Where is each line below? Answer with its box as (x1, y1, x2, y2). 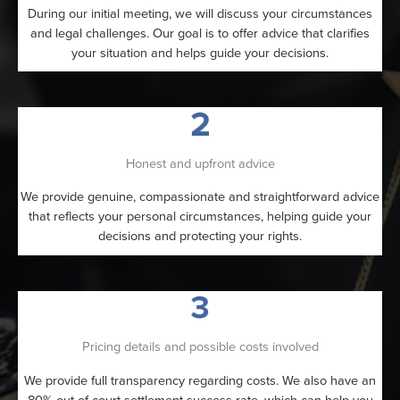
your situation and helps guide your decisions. (71, 42, 329, 62)
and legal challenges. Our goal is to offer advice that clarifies (30, 22, 370, 43)
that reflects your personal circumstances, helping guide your (29, 206, 371, 227)
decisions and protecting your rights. (98, 226, 302, 246)
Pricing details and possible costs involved (81, 337, 319, 357)
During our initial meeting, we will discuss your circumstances (28, 3, 372, 23)
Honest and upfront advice (125, 153, 275, 173)
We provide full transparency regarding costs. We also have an (24, 370, 376, 390)
